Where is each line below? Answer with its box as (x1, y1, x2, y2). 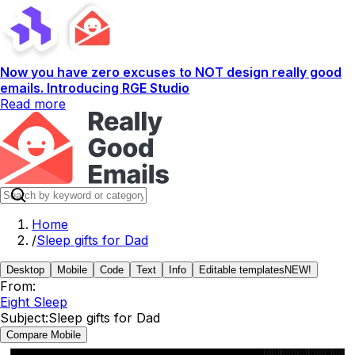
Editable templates (199, 264, 284, 276)
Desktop (6, 264, 44, 276)
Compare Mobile (6, 329, 81, 341)
